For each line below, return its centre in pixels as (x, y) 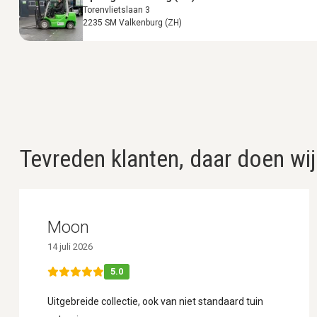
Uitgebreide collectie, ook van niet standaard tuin (155, 301)
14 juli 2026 (70, 246)
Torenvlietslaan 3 (116, 10)
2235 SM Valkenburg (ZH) (132, 22)
